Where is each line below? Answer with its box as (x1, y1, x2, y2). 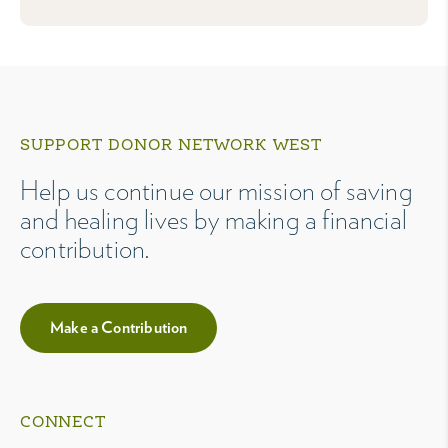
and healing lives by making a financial (20, 203, 408, 236)
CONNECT (20, 415, 106, 432)
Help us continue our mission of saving (20, 174, 413, 207)
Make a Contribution (50, 318, 188, 338)
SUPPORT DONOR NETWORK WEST (20, 138, 322, 155)
